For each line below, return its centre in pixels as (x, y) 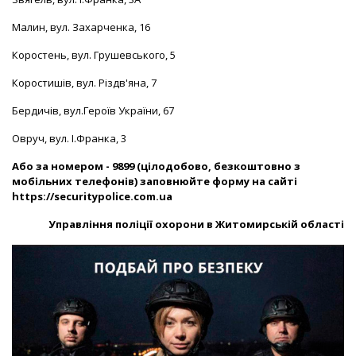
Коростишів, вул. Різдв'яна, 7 (84, 83)
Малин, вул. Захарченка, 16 (81, 27)
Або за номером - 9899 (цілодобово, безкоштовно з (156, 166)
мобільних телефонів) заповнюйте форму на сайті (155, 181)
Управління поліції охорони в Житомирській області (196, 224)
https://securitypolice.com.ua (92, 196)
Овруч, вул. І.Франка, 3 (69, 138)
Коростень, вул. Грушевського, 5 (94, 55)
